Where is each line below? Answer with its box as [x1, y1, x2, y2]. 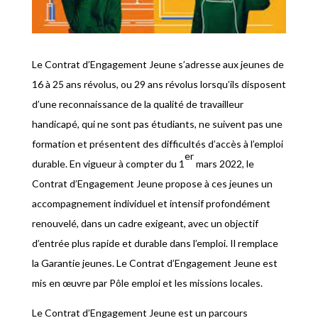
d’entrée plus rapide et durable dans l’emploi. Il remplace [31, 237, 278, 250]
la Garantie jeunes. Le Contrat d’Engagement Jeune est [31, 257, 278, 270]
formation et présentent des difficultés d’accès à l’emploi [31, 138, 283, 150]
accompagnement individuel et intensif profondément [31, 197, 270, 210]
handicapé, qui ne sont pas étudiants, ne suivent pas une [31, 118, 283, 131]
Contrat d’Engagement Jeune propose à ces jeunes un [31, 177, 273, 190]
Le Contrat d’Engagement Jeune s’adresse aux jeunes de [31, 58, 284, 71]
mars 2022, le [193, 158, 254, 170]
